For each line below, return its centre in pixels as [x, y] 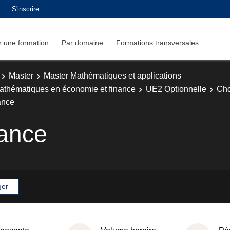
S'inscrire [25, 9]
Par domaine [82, 42]
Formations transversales [157, 42]
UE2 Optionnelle [176, 89]
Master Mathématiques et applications [112, 76]
